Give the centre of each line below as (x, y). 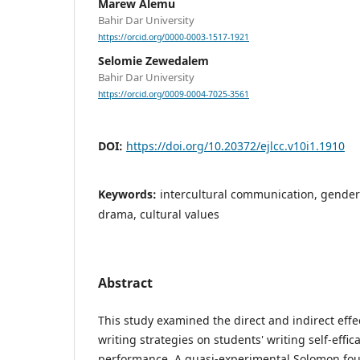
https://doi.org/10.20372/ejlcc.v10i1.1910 (235, 146)
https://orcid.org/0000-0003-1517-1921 (174, 37)
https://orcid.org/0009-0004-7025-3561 (174, 94)
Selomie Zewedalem (153, 61)
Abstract (125, 283)
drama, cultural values (159, 215)
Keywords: (129, 194)
